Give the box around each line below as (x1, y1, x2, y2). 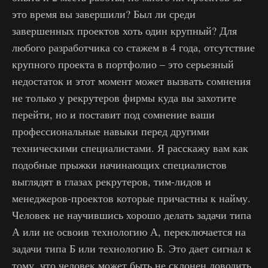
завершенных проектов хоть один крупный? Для (12, 23, 237, 38)
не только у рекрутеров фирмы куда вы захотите (12, 90, 236, 105)
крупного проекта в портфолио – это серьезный (12, 57, 234, 72)
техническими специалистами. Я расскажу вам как (12, 141, 248, 156)
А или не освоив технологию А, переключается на (12, 224, 246, 239)
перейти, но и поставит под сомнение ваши (12, 107, 215, 122)
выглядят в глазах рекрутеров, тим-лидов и (12, 174, 211, 189)
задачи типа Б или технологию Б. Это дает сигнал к (12, 241, 251, 256)
